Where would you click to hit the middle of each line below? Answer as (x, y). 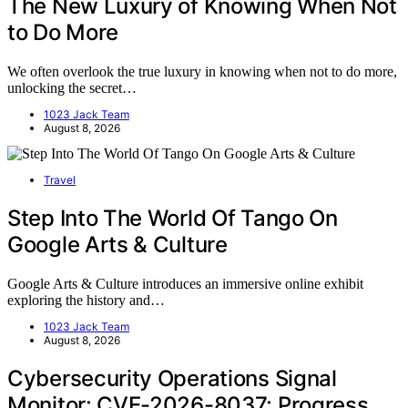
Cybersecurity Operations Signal (172, 378)
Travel (60, 179)
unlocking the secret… (72, 87)
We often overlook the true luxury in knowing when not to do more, (202, 71)
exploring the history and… (86, 300)
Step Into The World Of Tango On (173, 218)
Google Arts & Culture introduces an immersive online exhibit (185, 283)
